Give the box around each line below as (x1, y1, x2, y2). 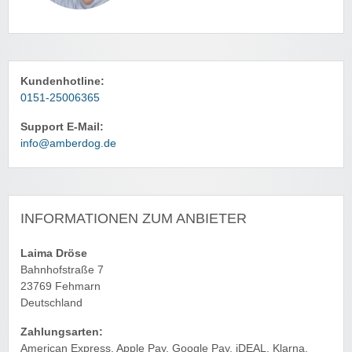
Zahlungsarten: (20, 325, 103, 338)
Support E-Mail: (20, 120, 104, 133)
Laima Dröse (20, 247, 87, 259)
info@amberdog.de (20, 137, 116, 149)
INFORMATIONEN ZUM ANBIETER (20, 210, 247, 226)
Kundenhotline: (20, 75, 104, 87)
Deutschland (20, 296, 82, 309)
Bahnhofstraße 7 (20, 263, 104, 276)
